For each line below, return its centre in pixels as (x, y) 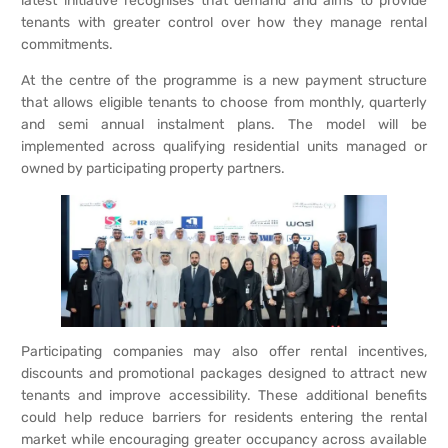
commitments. (67, 44)
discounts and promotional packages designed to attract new (224, 373)
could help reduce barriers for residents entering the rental (224, 417)
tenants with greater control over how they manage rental (224, 22)
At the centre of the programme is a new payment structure (224, 81)
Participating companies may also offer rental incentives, (224, 351)
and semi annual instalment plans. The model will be (224, 125)
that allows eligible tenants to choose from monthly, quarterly (224, 103)
